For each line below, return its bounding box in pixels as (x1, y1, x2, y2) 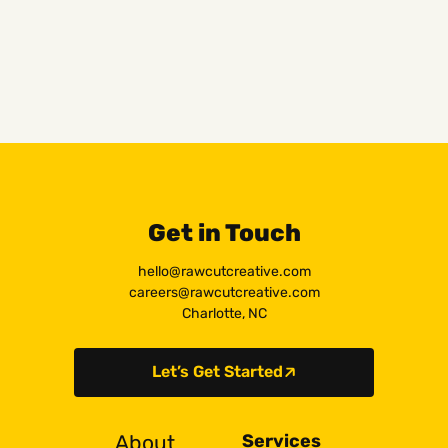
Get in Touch (147, 218, 301, 247)
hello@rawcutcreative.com (137, 262, 311, 280)
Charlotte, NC (181, 304, 267, 322)
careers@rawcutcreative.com (128, 283, 320, 301)
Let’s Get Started (151, 362, 283, 382)
